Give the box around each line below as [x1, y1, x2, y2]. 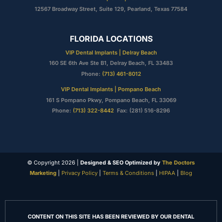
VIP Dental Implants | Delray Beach [65, 49, 157, 56]
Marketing [30, 169, 56, 177]
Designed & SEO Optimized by [80, 159, 162, 166]
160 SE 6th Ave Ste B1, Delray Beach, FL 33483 [49, 59, 173, 67]
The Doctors [162, 159, 195, 166]
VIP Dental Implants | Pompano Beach [61, 86, 161, 93]
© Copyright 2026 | [27, 159, 80, 166]
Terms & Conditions [101, 169, 154, 177]
